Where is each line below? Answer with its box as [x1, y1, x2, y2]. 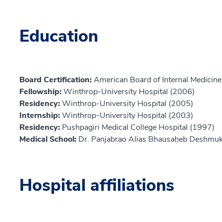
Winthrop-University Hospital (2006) [63, 86, 195, 97]
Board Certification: [19, 74, 94, 85]
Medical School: [19, 133, 78, 145]
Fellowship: [19, 86, 63, 97]
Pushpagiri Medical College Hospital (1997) [62, 121, 215, 133]
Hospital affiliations [19, 173, 174, 197]
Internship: [19, 110, 62, 121]
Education [19, 24, 98, 48]
